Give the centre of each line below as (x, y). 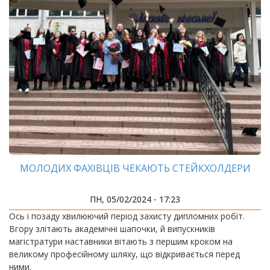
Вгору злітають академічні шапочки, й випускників (112, 229)
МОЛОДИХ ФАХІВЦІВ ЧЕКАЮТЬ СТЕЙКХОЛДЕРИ (135, 168)
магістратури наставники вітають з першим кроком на (121, 241)
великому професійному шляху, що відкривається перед (124, 254)
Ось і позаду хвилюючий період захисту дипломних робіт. (127, 216)
